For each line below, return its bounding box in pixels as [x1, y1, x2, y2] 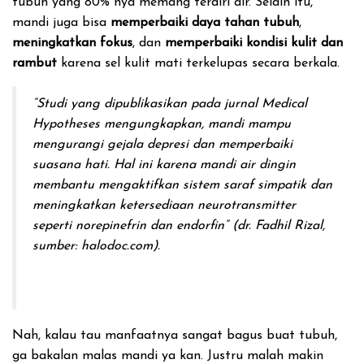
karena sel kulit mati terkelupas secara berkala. [57, 57, 340, 70]
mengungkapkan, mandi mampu [100, 118, 291, 131]
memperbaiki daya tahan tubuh [110, 16, 299, 29]
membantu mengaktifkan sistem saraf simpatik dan [32, 179, 332, 192]
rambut [12, 57, 57, 70]
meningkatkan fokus [12, 37, 132, 50]
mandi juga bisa [12, 16, 110, 29]
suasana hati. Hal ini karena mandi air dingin [32, 158, 296, 171]
